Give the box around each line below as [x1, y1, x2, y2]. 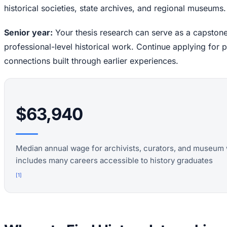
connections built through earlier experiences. [4, 55, 178, 66]
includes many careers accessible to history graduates [16, 155, 213, 165]
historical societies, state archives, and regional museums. [4, 3, 226, 13]
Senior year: [4, 27, 53, 37]
